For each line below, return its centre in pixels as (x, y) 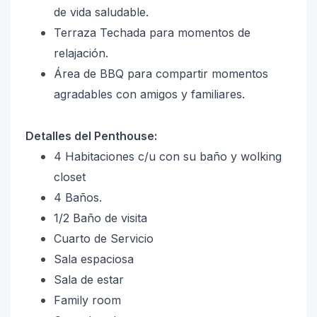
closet (70, 177)
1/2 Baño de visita (100, 218)
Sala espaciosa (94, 259)
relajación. (81, 53)
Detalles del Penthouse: (91, 136)
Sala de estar (89, 279)
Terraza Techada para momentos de (152, 33)
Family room (87, 300)
